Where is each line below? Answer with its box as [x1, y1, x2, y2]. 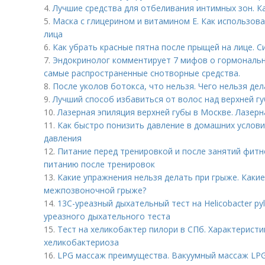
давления [44, 132, 82, 144]
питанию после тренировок [44, 159, 155, 170]
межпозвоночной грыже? [44, 185, 146, 196]
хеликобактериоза [44, 237, 119, 248]
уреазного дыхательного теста [44, 211, 173, 222]
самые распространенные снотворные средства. [44, 67, 240, 79]
